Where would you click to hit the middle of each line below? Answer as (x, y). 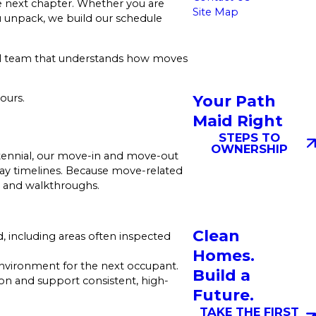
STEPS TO (250, 138)
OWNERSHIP (250, 149)
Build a (221, 276)
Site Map (215, 12)
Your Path (234, 102)
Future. (223, 296)
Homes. (223, 256)
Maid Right (237, 121)
